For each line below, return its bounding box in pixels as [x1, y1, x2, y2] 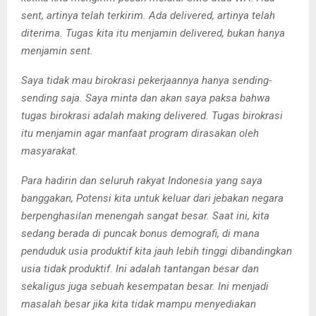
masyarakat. [21, 144, 78, 157]
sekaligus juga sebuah [21, 279, 127, 293]
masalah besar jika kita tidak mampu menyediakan [21, 297, 256, 310]
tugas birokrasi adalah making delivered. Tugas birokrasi [21, 109, 283, 122]
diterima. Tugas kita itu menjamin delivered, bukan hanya [21, 26, 285, 39]
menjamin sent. [21, 44, 93, 57]
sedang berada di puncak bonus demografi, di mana [21, 226, 260, 240]
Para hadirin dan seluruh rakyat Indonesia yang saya [21, 174, 262, 187]
